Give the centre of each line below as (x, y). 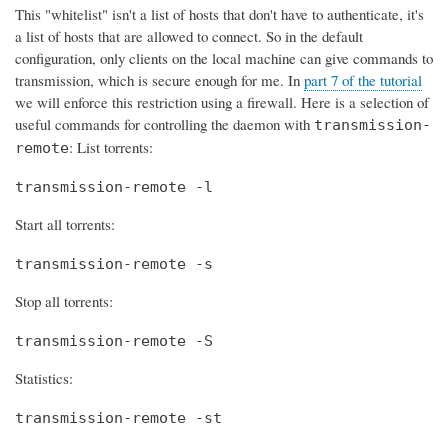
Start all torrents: (65, 224)
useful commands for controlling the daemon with (164, 123)
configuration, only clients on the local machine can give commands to (224, 57)
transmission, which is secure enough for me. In (159, 79)
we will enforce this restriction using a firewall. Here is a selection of (222, 101)
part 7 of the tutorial (363, 79)
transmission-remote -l (114, 187)
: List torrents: (111, 146)
